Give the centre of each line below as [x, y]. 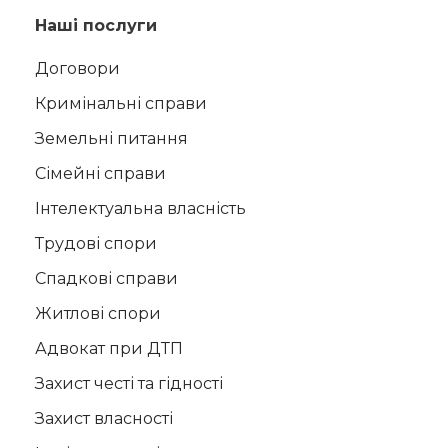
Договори [77, 68]
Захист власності [104, 418]
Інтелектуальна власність [140, 208]
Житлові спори [98, 313]
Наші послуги [96, 25]
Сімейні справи [100, 173]
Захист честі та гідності [129, 383]
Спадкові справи [106, 278]
